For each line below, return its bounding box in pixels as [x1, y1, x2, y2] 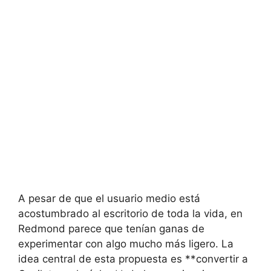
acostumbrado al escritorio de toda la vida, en [18, 207, 243, 220]
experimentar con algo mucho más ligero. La [18, 237, 233, 250]
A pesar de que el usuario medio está [18, 192, 200, 204]
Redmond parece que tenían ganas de [18, 222, 204, 235]
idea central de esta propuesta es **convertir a [18, 252, 248, 265]
